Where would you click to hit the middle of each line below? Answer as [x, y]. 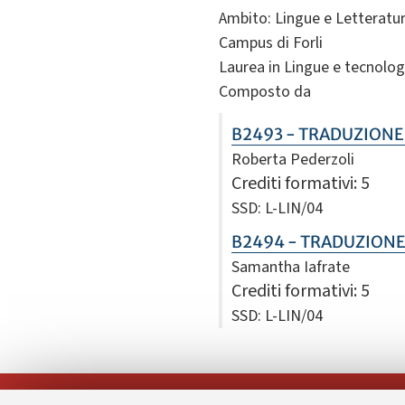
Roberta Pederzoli [293, 160]
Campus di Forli [271, 43]
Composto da [265, 92]
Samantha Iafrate [291, 268]
